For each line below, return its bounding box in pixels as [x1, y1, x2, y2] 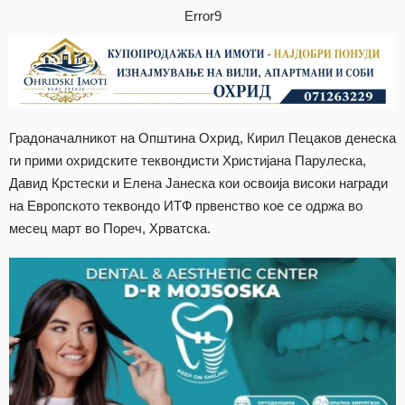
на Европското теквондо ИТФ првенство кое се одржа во [9, 197, 363, 213]
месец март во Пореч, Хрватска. [9, 220, 211, 236]
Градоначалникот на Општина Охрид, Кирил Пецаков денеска [9, 129, 396, 146]
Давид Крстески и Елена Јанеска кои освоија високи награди [9, 174, 388, 191]
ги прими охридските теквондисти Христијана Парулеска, [9, 152, 366, 168]
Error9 [184, 7, 221, 24]
